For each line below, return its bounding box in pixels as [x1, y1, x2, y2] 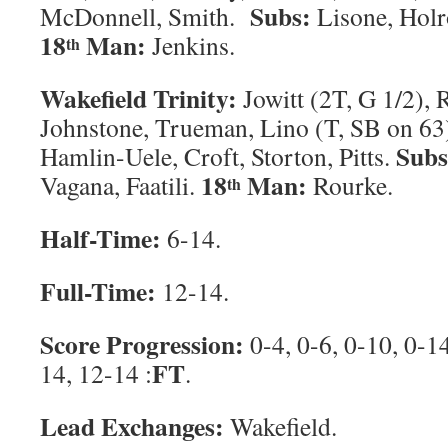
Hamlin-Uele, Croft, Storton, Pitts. [40, 139, 390, 173]
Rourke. [307, 168, 393, 202]
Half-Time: [40, 219, 161, 257]
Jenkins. [146, 28, 235, 62]
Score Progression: [40, 325, 250, 363]
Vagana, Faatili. [40, 168, 201, 202]
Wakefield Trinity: [40, 79, 243, 117]
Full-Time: [40, 272, 156, 310]
